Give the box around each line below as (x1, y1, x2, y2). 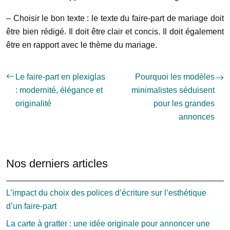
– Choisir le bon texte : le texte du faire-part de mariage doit (6, 14, 224, 23)
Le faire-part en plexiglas (15, 72, 105, 81)
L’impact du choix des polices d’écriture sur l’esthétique (6, 188, 206, 197)
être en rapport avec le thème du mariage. (6, 41, 157, 49)
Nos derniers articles (6, 157, 108, 170)
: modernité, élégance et (15, 86, 103, 94)
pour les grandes (154, 99, 215, 108)
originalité (15, 99, 51, 108)
